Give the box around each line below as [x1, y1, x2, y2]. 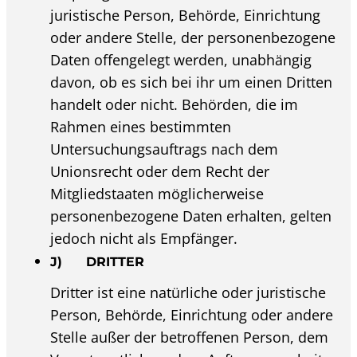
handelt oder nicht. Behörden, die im [50, 94, 299, 114]
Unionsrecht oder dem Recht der [50, 161, 270, 181]
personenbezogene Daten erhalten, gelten [50, 206, 332, 226]
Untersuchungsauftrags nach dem [50, 139, 279, 159]
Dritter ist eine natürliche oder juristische [50, 283, 327, 303]
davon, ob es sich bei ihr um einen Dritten [50, 72, 333, 92]
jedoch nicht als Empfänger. [50, 228, 238, 248]
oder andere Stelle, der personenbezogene [50, 27, 336, 47]
